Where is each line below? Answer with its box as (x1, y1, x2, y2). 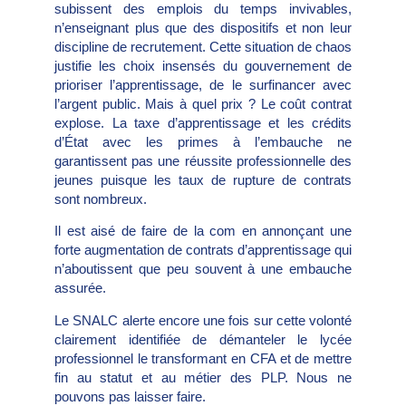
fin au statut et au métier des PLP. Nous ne (54, 369, 352, 385)
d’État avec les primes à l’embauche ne (54, 133, 352, 150)
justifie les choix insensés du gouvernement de (54, 57, 352, 73)
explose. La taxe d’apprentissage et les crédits (54, 114, 352, 130)
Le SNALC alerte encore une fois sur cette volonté (54, 312, 352, 328)
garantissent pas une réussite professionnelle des (54, 152, 352, 169)
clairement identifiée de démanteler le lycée (54, 331, 352, 347)
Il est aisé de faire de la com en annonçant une (54, 223, 352, 239)
